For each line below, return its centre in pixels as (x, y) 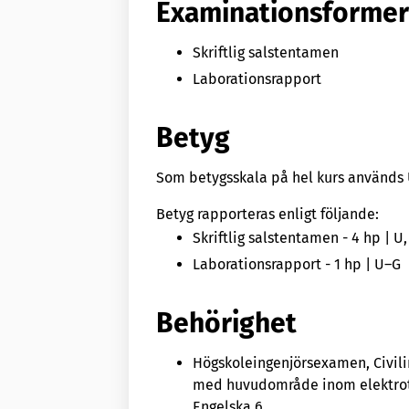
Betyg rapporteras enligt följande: (268, 214)
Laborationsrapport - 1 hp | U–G (297, 264)
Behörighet (227, 323)
